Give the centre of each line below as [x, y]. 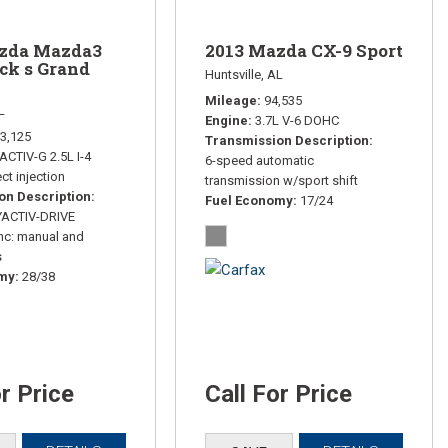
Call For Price [278, 393]
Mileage [230, 100]
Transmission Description [286, 140]
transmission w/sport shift [281, 180]
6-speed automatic [259, 160]
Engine [226, 120]
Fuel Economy [248, 200]
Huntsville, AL [243, 74]
